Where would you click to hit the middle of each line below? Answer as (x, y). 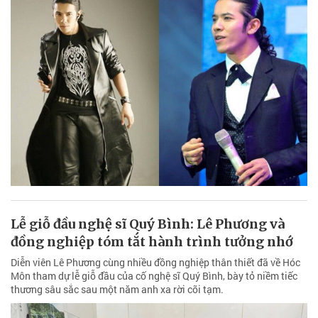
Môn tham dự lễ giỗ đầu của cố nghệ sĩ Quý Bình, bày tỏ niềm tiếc (154, 275)
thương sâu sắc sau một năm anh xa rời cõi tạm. (117, 289)
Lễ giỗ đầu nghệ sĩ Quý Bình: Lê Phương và (148, 224)
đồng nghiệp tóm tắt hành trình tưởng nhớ (152, 241)
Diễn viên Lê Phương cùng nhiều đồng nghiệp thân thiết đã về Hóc (155, 262)
